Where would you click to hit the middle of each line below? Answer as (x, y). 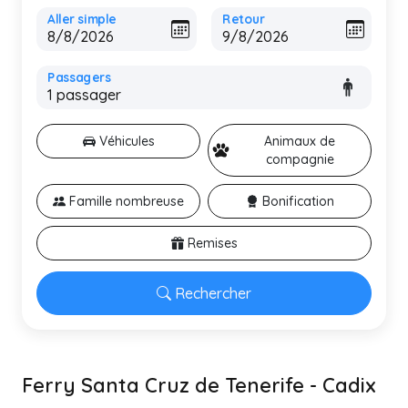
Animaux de (300, 141)
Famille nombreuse (127, 201)
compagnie (300, 159)
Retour (244, 19)
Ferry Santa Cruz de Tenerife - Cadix (199, 385)
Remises (212, 243)
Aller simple (82, 19)
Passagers (79, 77)
